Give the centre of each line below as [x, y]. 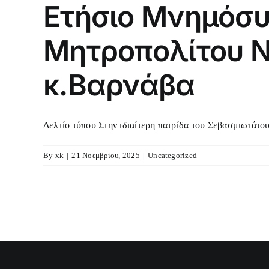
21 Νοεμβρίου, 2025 [106, 155]
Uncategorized [173, 155]
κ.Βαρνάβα [119, 85]
